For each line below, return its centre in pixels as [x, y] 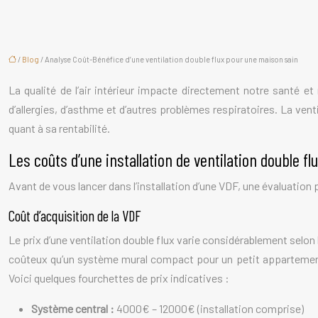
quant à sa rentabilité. [59, 128]
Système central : [74, 308]
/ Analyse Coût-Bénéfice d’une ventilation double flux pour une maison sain [169, 59]
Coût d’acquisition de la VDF [75, 215]
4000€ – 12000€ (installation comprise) [210, 308]
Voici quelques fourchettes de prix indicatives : [119, 278]
